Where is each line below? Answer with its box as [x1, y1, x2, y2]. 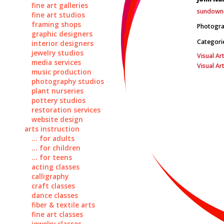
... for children [31, 143, 80, 153]
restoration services [31, 105, 100, 115]
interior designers [31, 38, 93, 48]
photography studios [31, 76, 104, 86]
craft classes [31, 181, 75, 191]
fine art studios [31, 10, 85, 20]
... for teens [31, 152, 72, 162]
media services [31, 57, 81, 67]
